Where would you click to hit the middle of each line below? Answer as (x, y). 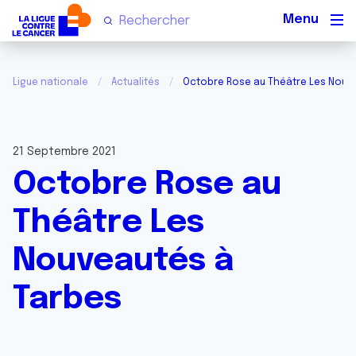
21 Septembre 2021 (64, 152)
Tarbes (67, 299)
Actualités (135, 83)
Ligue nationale (50, 83)
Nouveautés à (123, 261)
